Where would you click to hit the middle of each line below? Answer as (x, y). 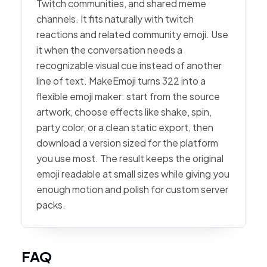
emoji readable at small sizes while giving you (133, 174)
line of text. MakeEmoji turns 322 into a (121, 81)
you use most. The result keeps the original (130, 158)
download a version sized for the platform (127, 143)
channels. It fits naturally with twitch (115, 19)
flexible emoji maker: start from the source (128, 96)
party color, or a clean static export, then (125, 127)
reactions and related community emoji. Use (132, 34)
